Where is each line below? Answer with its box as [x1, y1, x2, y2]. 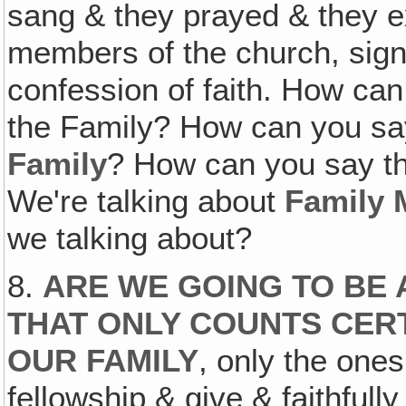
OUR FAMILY [7, 342, 199, 379]
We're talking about [7, 182, 285, 219]
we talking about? [7, 219, 253, 256]
